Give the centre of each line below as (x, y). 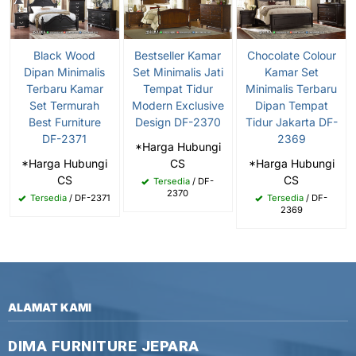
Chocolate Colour (291, 55)
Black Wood (65, 55)
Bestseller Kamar (178, 55)
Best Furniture (64, 122)
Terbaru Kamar (64, 88)
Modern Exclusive (178, 105)
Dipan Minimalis (65, 72)
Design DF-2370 (178, 122)
